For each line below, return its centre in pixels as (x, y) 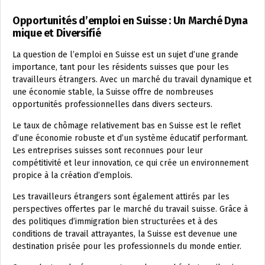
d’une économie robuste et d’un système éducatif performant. (130, 138)
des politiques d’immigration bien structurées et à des (115, 221)
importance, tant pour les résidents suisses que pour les (121, 67)
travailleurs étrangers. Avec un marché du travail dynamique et (132, 79)
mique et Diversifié (57, 33)
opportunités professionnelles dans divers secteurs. (112, 104)
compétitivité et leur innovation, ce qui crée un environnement (130, 163)
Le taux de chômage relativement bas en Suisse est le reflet (127, 125)
